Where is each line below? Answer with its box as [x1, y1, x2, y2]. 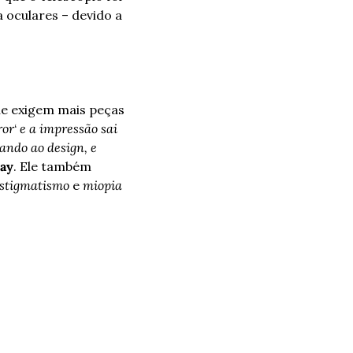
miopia [83, 177, 122, 193]
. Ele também [13, 158, 91, 174]
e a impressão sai [20, 121, 117, 136]
